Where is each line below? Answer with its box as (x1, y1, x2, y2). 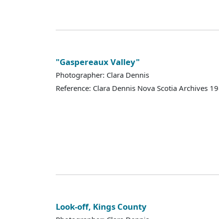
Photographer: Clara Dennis (56, 70, 149, 80)
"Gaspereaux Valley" (56, 56, 140, 67)
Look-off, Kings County (56, 200, 147, 212)
